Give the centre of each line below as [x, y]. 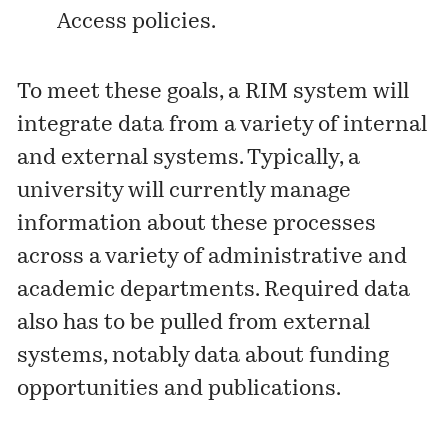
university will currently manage [184, 192]
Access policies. [137, 23]
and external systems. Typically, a [189, 159]
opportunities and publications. [179, 390]
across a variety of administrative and [212, 258]
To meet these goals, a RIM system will [213, 93]
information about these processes [197, 225]
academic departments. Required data [214, 291]
